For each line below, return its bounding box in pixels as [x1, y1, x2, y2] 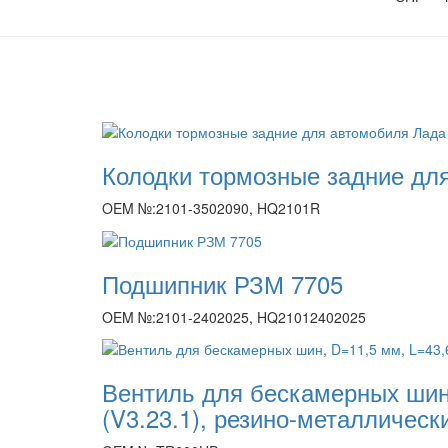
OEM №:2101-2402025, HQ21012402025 [102, 306, 366, 327]
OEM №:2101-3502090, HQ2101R [102, 198, 320, 219]
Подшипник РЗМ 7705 [102, 265, 343, 301]
